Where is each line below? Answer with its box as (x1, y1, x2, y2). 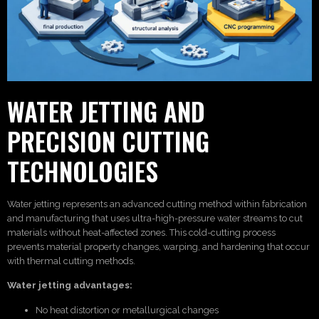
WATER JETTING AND (7, 92, 205, 130)
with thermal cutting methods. (7, 255, 135, 266)
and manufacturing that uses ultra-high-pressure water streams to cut (7, 212, 303, 224)
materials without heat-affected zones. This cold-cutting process (7, 226, 276, 238)
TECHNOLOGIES (7, 152, 158, 189)
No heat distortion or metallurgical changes (36, 304, 219, 315)
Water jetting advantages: (7, 280, 132, 291)
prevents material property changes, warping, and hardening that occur (7, 241, 310, 252)
